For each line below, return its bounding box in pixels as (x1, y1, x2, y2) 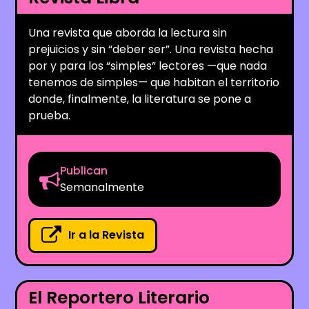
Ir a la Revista (68, 227, 145, 243)
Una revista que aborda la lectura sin (28, 24, 228, 41)
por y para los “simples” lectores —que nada (28, 57, 268, 74)
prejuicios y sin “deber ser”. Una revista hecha (28, 41, 274, 57)
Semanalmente (60, 179, 145, 195)
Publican (60, 162, 108, 179)
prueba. (28, 107, 71, 123)
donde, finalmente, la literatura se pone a (28, 90, 252, 107)
